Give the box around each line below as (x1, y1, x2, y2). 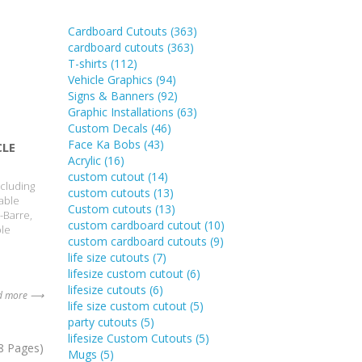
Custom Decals (67, 120, 151, 136)
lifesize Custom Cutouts (67, 330, 196, 346)
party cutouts (67, 314, 141, 330)
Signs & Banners (67, 87, 158, 103)
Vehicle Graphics (67, 71, 156, 87)
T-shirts (67, 55, 111, 71)
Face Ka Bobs (67, 136, 144, 152)
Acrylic (67, 152, 104, 168)
